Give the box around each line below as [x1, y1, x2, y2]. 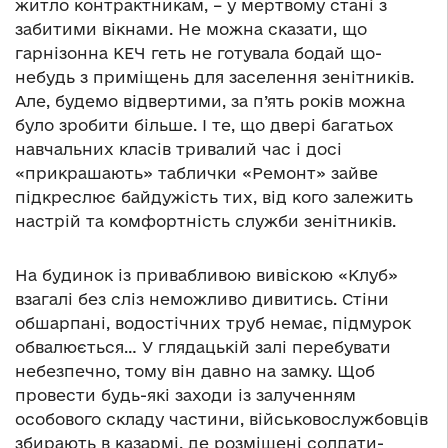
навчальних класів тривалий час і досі [15, 140, 342, 159]
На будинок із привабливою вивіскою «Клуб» [15, 266, 398, 285]
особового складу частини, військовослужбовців [15, 410, 428, 429]
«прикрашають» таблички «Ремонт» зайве [15, 164, 378, 183]
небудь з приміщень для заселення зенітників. [15, 68, 414, 87]
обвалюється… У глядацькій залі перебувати [15, 338, 391, 357]
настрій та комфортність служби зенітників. [15, 212, 396, 231]
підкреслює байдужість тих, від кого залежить [15, 188, 413, 207]
